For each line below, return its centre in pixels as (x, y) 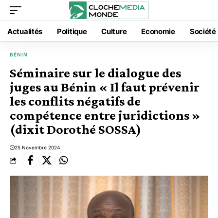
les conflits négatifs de (75, 101)
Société (203, 31)
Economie (158, 31)
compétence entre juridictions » (105, 115)
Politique (72, 31)
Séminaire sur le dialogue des (95, 73)
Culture (114, 31)
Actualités (25, 31)
